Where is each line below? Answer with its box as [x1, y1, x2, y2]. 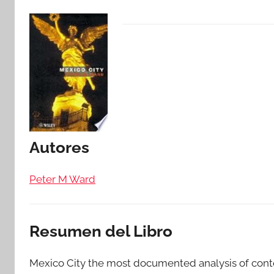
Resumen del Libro [29, 222, 172, 240]
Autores [29, 138, 89, 157]
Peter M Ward [29, 172, 95, 185]
